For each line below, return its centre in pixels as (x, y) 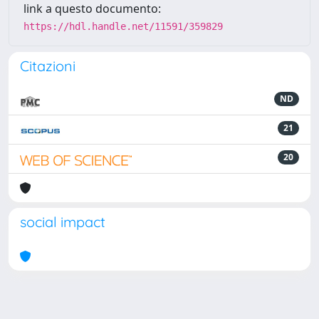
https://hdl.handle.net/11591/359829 (123, 26)
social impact (63, 222)
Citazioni (48, 66)
